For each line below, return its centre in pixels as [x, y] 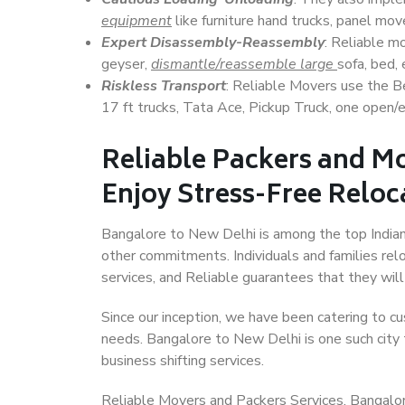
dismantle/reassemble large [244, 64]
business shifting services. [183, 361]
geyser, [126, 64]
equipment [137, 21]
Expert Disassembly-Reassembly [213, 42]
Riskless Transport [164, 86]
